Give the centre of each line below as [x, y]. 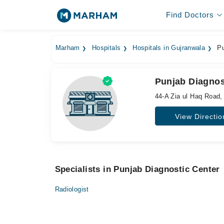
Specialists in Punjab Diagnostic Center [137, 169]
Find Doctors [190, 15]
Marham [67, 48]
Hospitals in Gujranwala [169, 48]
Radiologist [72, 189]
